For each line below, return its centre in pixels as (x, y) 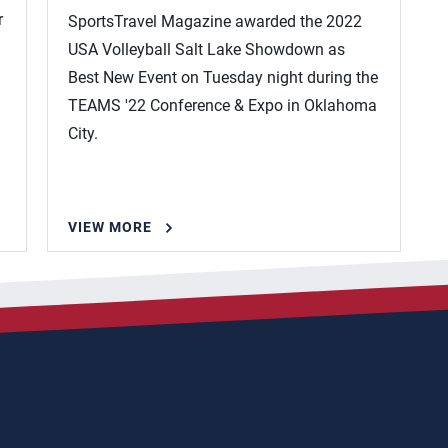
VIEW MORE (110, 227)
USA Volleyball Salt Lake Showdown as (207, 49)
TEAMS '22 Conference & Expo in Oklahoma (223, 105)
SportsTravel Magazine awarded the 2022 (215, 21)
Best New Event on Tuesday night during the (223, 77)
